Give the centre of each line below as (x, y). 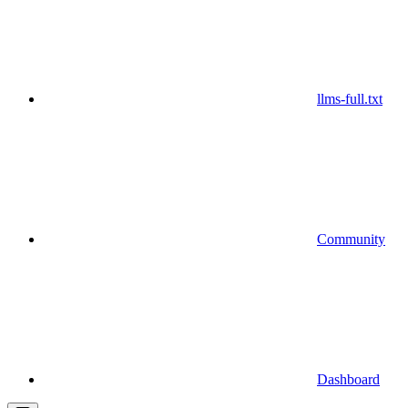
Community (351, 240)
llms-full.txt (350, 99)
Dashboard (348, 380)
